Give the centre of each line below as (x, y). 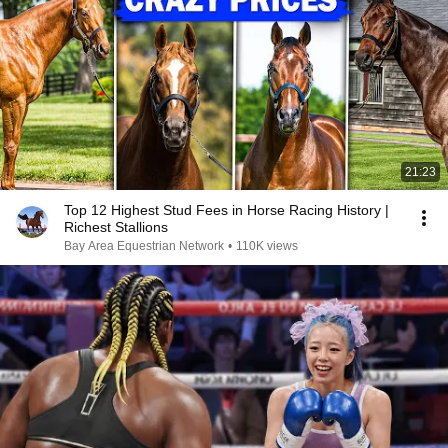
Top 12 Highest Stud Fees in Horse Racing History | (226, 210)
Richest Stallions (116, 227)
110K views (267, 246)
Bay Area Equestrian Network (144, 246)
